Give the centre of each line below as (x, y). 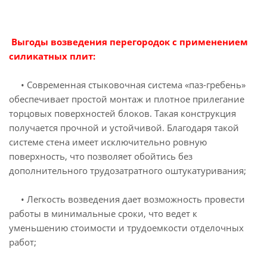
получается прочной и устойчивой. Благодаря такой (124, 128)
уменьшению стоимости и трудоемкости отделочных (126, 228)
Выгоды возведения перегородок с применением (128, 42)
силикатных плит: (52, 56)
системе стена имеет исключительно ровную (108, 142)
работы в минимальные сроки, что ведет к (103, 213)
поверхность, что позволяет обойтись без (101, 156)
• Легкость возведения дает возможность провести (127, 199)
